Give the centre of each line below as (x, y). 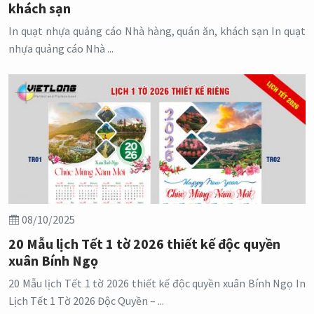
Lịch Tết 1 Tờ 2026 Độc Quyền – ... (86, 301)
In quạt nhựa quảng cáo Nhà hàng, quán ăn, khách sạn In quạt (157, 31)
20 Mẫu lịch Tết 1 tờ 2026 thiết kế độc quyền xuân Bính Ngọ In (157, 284)
